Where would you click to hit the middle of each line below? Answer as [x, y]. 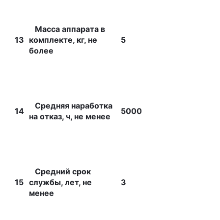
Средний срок [60, 171]
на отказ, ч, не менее [70, 116]
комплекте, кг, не [63, 40]
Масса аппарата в [67, 29]
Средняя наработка [71, 106]
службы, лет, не [60, 182]
